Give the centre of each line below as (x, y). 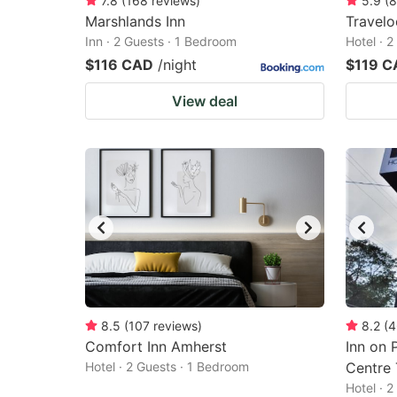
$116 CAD (119, 65)
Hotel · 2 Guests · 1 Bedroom (167, 366)
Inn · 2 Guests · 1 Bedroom (161, 41)
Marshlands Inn (135, 21)
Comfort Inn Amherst (156, 346)
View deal (205, 101)
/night (177, 65)
